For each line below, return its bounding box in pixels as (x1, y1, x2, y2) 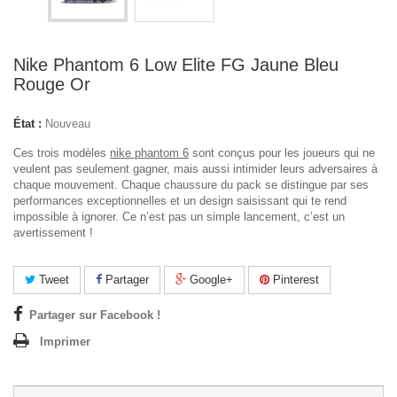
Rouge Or (13, 74, 90, 94)
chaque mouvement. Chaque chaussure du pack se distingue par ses (13, 178, 369, 191)
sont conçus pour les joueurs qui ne (189, 146, 375, 160)
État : (13, 117, 42, 130)
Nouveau (45, 117, 90, 130)
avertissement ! (13, 226, 93, 239)
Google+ (186, 273, 233, 286)
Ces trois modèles (13, 146, 110, 160)
